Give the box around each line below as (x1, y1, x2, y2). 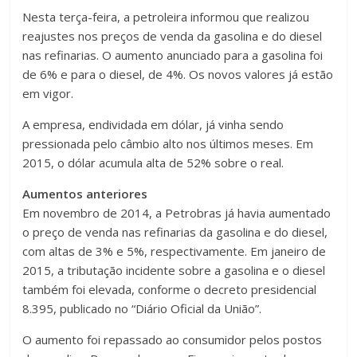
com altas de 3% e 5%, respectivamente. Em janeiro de (22, 242, 327, 259)
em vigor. (22, 84, 74, 101)
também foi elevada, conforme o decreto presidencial (22, 280, 317, 297)
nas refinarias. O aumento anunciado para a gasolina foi (22, 46, 324, 63)
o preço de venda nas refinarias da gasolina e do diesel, (22, 223, 328, 240)
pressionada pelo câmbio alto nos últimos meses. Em (22, 135, 314, 151)
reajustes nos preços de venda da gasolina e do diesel (22, 27, 323, 44)
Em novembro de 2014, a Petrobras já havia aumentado (22, 204, 331, 221)
